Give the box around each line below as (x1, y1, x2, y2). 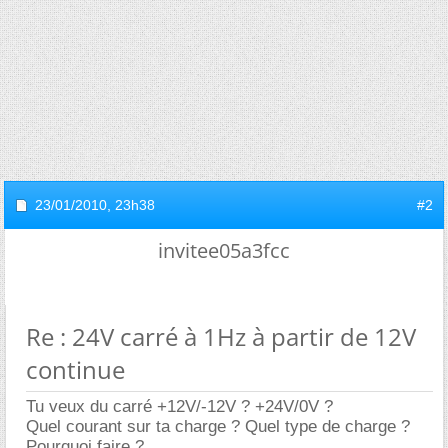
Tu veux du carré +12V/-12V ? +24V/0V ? (26, 397, 333, 416)
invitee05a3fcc (158, 237, 290, 264)
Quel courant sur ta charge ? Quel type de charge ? (26, 417, 410, 436)
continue (26, 353, 125, 386)
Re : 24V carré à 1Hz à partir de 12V (26, 320, 416, 353)
